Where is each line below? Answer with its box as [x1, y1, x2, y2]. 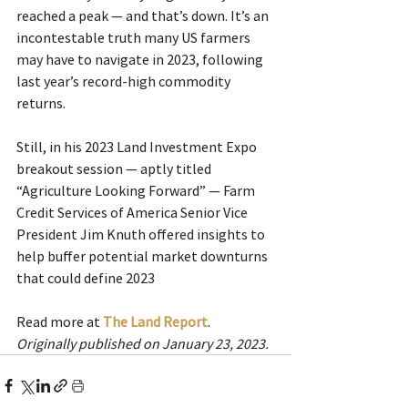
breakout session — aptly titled [16, 159, 214, 178]
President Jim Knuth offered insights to [16, 225, 268, 244]
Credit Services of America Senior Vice [16, 203, 250, 222]
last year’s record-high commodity [16, 72, 233, 91]
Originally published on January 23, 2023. [16, 334, 269, 353]
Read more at [16, 312, 103, 331]
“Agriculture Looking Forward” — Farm [16, 181, 258, 200]
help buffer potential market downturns [16, 247, 270, 266]
